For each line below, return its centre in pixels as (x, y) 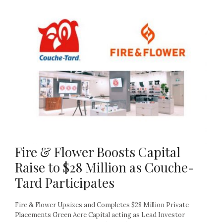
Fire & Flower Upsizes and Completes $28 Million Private (102, 205)
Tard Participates (65, 182)
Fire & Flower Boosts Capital (98, 152)
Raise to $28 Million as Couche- (105, 167)
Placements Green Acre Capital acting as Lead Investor (100, 215)
